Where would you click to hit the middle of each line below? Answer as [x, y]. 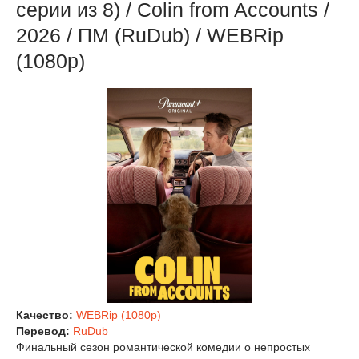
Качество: [46, 315]
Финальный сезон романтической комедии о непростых [163, 347]
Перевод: [44, 331]
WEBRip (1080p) [119, 315]
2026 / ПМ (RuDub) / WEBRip [150, 36]
